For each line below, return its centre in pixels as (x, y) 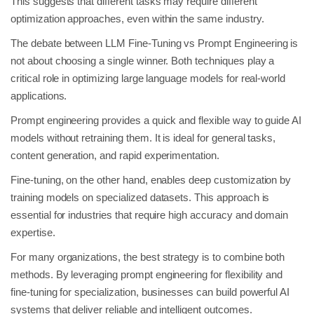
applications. (39, 95)
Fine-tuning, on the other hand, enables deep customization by (151, 179)
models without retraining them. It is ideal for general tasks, (143, 137)
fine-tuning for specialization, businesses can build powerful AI (150, 292)
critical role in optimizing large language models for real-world (148, 78)
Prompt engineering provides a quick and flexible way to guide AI (156, 120)
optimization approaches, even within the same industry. (137, 18)
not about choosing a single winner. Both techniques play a (143, 60)
